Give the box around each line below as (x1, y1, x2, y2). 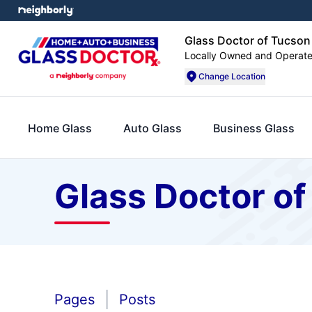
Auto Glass (123, 120, 182, 135)
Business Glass (212, 120, 295, 135)
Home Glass (28, 120, 92, 135)
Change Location (198, 71, 265, 81)
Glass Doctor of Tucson (185, 33, 311, 47)
